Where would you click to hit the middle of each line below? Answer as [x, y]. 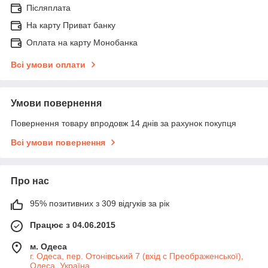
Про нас [30, 181]
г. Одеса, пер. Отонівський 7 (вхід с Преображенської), [137, 256]
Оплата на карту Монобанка [82, 43]
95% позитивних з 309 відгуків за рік [100, 204]
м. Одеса [48, 247]
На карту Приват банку [71, 25]
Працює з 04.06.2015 [73, 225]
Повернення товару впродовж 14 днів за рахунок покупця [124, 124]
